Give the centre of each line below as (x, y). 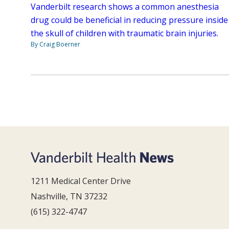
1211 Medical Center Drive (81, 181)
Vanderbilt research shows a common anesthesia (125, 7)
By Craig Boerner (55, 44)
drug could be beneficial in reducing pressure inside (129, 20)
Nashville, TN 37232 (69, 196)
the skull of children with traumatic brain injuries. (124, 33)
